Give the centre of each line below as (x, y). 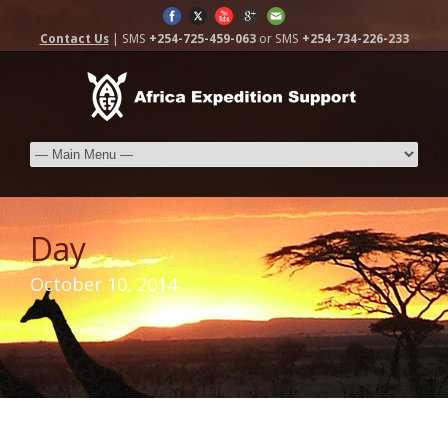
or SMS (278, 39)
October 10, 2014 (103, 284)
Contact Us (74, 39)
